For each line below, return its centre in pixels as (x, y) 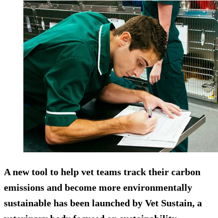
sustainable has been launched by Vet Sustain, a (103, 203)
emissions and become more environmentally (98, 188)
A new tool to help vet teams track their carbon (102, 172)
